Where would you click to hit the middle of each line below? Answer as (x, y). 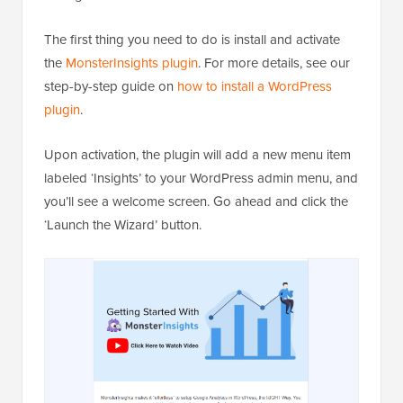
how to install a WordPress (255, 86)
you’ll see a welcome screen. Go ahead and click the (196, 201)
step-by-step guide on (111, 86)
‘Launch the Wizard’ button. (123, 224)
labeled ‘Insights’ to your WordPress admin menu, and (201, 178)
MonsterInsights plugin (132, 63)
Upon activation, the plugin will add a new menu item (197, 154)
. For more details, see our (274, 63)
